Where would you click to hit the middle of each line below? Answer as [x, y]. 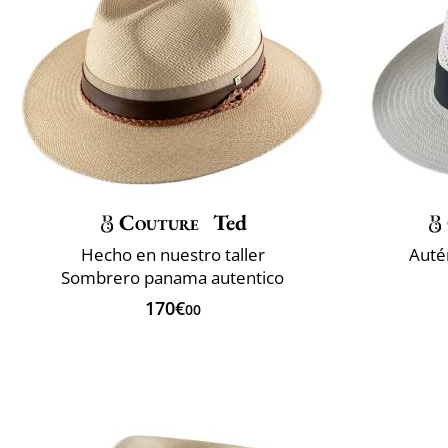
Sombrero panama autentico [172, 277]
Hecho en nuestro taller [172, 254]
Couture [159, 222]
